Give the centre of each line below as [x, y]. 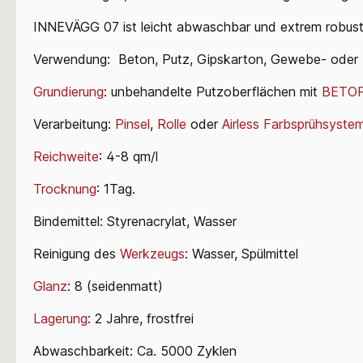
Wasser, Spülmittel [243, 253]
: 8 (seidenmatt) [115, 286]
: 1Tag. [116, 188]
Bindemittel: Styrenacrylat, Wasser [135, 221]
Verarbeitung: [74, 124]
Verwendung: [76, 59]
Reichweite [66, 156]
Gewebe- [299, 59]
